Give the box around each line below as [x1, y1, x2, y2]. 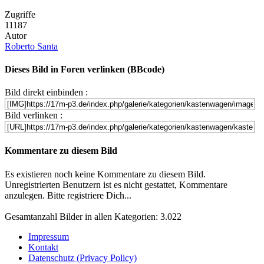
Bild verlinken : [5, 110, 62, 121]
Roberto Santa [5, 41, 58, 51]
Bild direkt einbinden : [5, 87, 88, 98]
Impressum [28, 231, 69, 242]
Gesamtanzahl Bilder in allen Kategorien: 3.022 [5, 211, 181, 222]
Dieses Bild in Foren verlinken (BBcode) [5, 64, 164, 74]
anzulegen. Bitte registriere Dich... [5, 190, 131, 200]
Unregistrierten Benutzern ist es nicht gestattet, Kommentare [5, 179, 227, 190]
